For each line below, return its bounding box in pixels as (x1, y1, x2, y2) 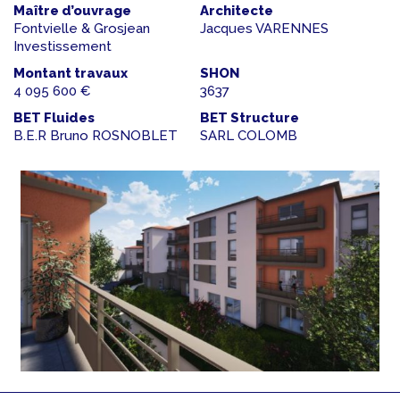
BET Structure (200, 110, 299, 127)
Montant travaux (13, 65, 128, 82)
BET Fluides (13, 110, 95, 127)
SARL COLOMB (200, 128, 297, 145)
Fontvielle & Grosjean (13, 21, 150, 37)
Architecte (200, 3, 273, 20)
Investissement (13, 38, 112, 55)
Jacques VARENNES (200, 21, 329, 37)
